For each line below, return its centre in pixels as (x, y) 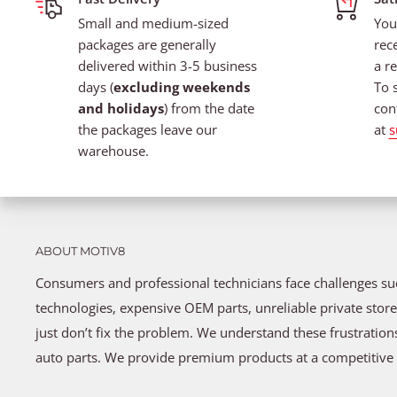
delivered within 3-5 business (167, 65)
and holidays (121, 108)
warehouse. (113, 150)
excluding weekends (182, 86)
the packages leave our (148, 129)
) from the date (209, 108)
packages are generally (147, 44)
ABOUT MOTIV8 (80, 250)
